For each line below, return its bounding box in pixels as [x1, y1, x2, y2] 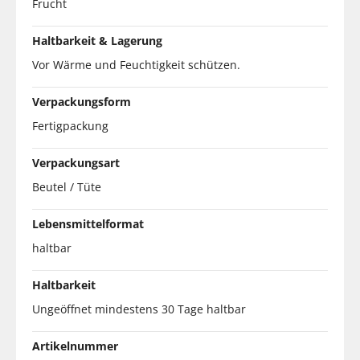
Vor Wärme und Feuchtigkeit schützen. [32, 56, 240, 72]
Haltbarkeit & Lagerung [32, 32, 162, 48]
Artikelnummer [32, 337, 118, 354]
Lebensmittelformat [32, 215, 144, 231]
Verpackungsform [32, 93, 131, 109]
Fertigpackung [32, 117, 108, 133]
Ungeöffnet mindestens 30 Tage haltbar [32, 301, 246, 317]
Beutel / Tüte [32, 178, 101, 194]
